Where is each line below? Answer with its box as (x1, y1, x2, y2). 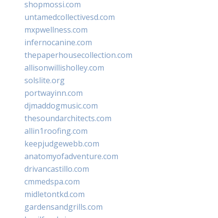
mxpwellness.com (24, 24, 88, 35)
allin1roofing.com (24, 125, 88, 136)
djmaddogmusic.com (24, 100, 98, 111)
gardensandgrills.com (24, 201, 103, 212)
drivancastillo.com (24, 163, 89, 174)
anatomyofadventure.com (24, 150, 118, 162)
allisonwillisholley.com (24, 62, 104, 73)
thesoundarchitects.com (24, 112, 111, 124)
